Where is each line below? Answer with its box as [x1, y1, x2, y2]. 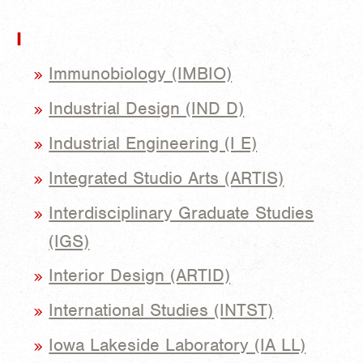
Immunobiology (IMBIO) [49, 62, 233, 85]
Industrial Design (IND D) [49, 97, 245, 120]
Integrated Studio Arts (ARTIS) [49, 166, 284, 189]
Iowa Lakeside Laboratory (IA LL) [49, 334, 306, 357]
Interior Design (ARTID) [49, 264, 231, 287]
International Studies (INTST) [49, 299, 274, 322]
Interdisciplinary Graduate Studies [49, 201, 314, 224]
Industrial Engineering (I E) [49, 131, 258, 154]
